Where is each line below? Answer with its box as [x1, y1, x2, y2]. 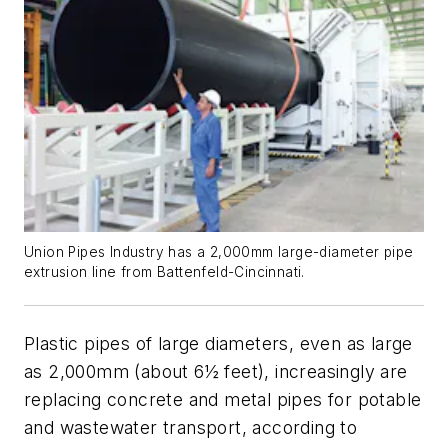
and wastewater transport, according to [24, 416, 358, 438]
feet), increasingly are [219, 360, 408, 382]
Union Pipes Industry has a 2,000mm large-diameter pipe [24, 243, 414, 260]
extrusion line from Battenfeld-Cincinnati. [24, 263, 305, 280]
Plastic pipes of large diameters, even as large [24, 332, 413, 354]
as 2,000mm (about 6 [24, 360, 205, 382]
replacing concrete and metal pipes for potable [24, 388, 422, 410]
